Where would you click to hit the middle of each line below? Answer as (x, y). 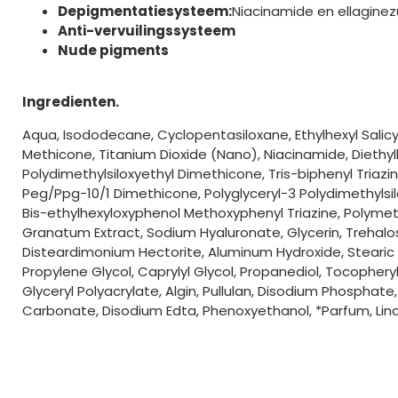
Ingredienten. (71, 102)
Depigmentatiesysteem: (145, 11)
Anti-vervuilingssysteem (147, 31)
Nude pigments (113, 50)
